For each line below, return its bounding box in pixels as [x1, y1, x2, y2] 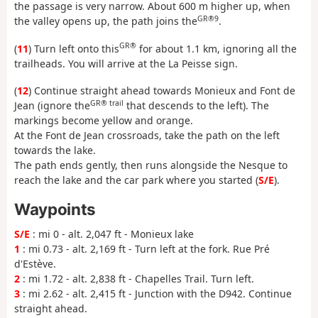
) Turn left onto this [28, 41, 119, 55]
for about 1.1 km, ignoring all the [136, 41, 297, 55]
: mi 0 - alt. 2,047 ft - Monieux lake [30, 226, 194, 241]
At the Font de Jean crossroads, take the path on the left [14, 128, 280, 143]
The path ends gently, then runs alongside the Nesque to [14, 158, 287, 172]
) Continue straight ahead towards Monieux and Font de [28, 84, 295, 98]
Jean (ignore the [14, 99, 90, 113]
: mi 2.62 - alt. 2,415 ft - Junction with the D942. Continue [20, 286, 292, 300]
